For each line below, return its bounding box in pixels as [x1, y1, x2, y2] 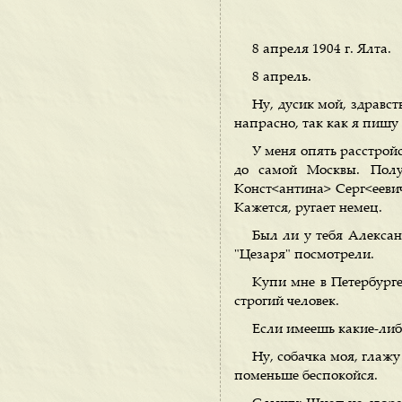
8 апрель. [252, 71, 311, 84]
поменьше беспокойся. [234, 370, 378, 383]
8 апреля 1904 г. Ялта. [252, 43, 391, 57]
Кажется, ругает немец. [234, 202, 382, 215]
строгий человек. [234, 295, 339, 309]
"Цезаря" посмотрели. [234, 249, 374, 262]
